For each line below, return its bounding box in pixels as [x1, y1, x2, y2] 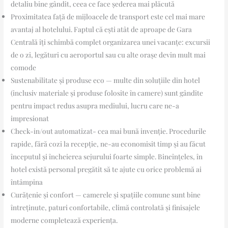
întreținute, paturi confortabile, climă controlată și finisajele [11, 203, 201, 212]
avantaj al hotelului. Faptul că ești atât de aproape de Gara [11, 24, 192, 34]
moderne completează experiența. [11, 215, 118, 225]
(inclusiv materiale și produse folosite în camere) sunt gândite [11, 88, 204, 98]
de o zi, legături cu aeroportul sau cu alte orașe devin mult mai [11, 50, 206, 60]
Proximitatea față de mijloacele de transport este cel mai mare [11, 12, 206, 21]
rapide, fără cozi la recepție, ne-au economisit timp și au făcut [11, 139, 206, 149]
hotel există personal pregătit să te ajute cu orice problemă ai [11, 164, 202, 174]
